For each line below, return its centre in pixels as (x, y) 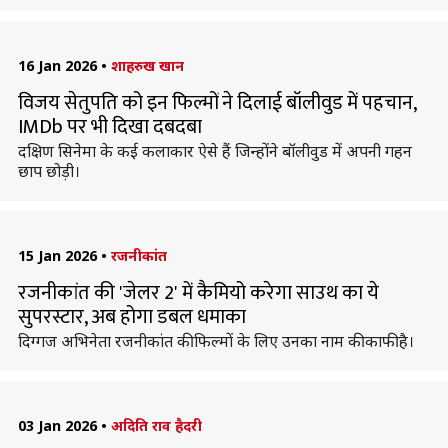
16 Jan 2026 (57, 65)
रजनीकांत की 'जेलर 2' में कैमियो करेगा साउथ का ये (198, 293)
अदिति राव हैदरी (156, 425)
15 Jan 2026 (57, 255)
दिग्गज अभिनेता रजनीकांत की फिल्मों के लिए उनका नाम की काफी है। (215, 341)
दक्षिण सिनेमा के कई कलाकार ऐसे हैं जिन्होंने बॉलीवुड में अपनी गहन (214, 151)
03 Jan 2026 (57, 425)
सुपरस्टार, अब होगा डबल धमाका (131, 317)
